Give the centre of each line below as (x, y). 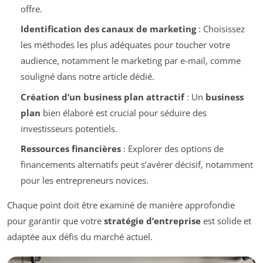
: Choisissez (220, 29)
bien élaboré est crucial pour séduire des (123, 112)
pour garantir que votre (55, 221)
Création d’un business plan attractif (102, 97)
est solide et (226, 221)
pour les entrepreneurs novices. (84, 181)
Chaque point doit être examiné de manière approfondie (121, 205)
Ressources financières (70, 149)
